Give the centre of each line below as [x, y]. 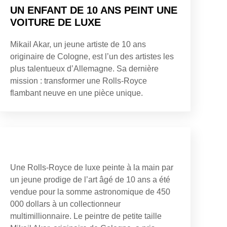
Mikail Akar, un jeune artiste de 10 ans [78, 44]
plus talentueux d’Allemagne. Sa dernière [84, 68]
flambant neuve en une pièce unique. [77, 93]
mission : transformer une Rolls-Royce [79, 81]
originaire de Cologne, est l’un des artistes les [92, 56]
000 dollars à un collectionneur [65, 204]
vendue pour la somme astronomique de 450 [90, 192]
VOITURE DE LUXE [55, 22]
